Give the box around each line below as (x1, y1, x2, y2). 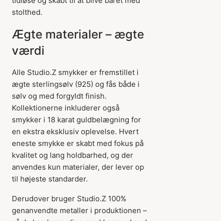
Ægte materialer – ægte (12, 27, 144, 41)
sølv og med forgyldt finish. (12, 91, 107, 101)
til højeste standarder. (12, 174, 88, 184)
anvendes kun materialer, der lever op (12, 162, 144, 172)
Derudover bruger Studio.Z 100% (12, 194, 126, 203)
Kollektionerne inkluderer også (12, 103, 119, 112)
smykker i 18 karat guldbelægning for (12, 115, 141, 124)
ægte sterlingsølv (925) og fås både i (12, 79, 140, 89)
